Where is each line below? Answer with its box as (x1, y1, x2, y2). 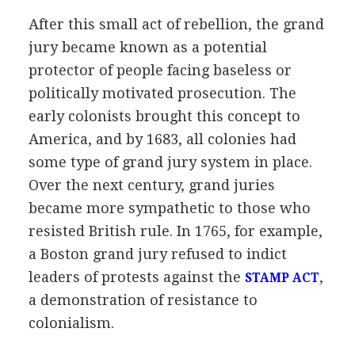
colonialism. (28, 314, 114, 331)
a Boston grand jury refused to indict (28, 245, 287, 262)
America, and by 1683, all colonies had (28, 130, 296, 147)
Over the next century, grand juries (28, 176, 275, 193)
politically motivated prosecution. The (28, 84, 296, 101)
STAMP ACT (244, 270, 319, 285)
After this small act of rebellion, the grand (28, 15, 324, 32)
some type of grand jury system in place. (28, 153, 312, 170)
